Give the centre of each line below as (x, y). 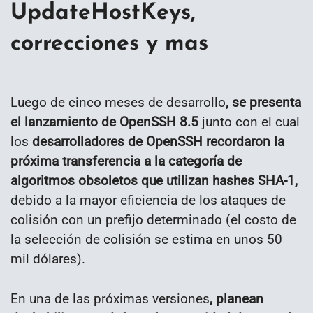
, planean (236, 298)
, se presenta (263, 102)
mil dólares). (48, 259)
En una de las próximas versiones (110, 298)
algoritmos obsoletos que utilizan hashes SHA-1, (154, 180)
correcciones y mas (109, 44)
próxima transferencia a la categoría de (126, 161)
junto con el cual (249, 122)
